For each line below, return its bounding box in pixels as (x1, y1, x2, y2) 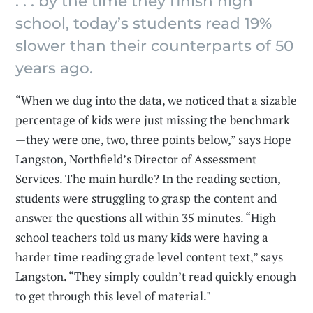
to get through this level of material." (15, 288, 211, 305)
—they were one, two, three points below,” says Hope (15, 131, 292, 148)
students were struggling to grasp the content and (15, 190, 277, 207)
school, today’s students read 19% (15, 14, 272, 33)
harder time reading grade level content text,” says (15, 249, 284, 265)
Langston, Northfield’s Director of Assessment (15, 151, 257, 168)
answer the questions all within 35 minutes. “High (15, 210, 277, 226)
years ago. (15, 59, 94, 78)
